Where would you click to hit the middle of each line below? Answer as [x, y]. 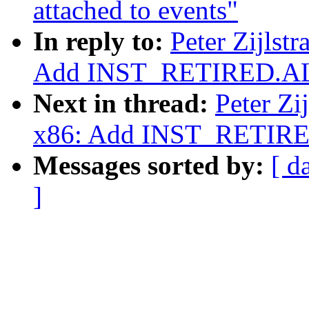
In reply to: [102, 41]
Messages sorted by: [152, 166]
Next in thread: [124, 103]
